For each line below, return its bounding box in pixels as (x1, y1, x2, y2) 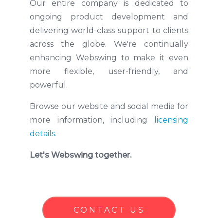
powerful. (29, 80, 68, 90)
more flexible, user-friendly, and (29, 67, 189, 76)
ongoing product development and (29, 12, 189, 21)
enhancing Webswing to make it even (29, 53, 189, 62)
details (29, 129, 55, 138)
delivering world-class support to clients (29, 26, 189, 35)
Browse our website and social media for (29, 102, 189, 111)
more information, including (29, 115, 155, 125)
